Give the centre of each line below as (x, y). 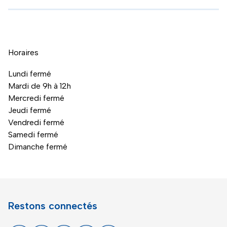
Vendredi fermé (36, 122)
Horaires (23, 52)
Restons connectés (53, 206)
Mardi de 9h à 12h (40, 86)
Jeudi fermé (30, 110)
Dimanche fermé (38, 147)
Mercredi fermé (36, 98)
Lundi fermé (30, 74)
